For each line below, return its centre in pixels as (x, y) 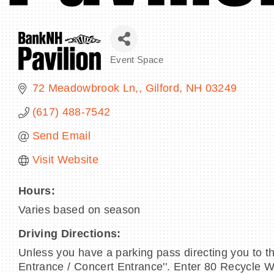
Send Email (61, 136)
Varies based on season (80, 210)
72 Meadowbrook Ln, (85, 88)
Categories (145, 70)
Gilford (162, 88)
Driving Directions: (70, 234)
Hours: (37, 191)
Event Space (137, 60)
